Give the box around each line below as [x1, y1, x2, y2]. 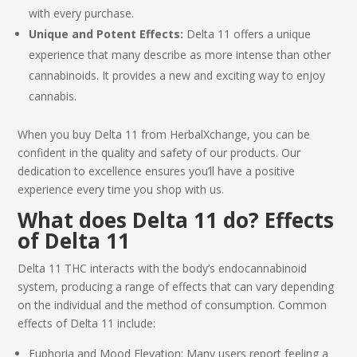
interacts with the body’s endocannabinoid [87, 260, 308, 276]
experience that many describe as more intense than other [29, 46, 331, 62]
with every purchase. [29, 5, 135, 21]
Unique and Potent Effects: [29, 25, 184, 41]
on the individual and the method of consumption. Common [18, 296, 328, 312]
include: [114, 315, 156, 331]
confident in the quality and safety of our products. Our [18, 144, 301, 160]
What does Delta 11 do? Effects [18, 205, 335, 234]
